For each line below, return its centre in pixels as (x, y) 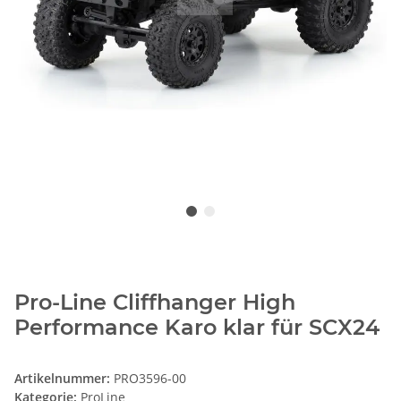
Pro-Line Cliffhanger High (155, 303)
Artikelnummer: (64, 379)
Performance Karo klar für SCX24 (197, 328)
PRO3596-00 (150, 379)
